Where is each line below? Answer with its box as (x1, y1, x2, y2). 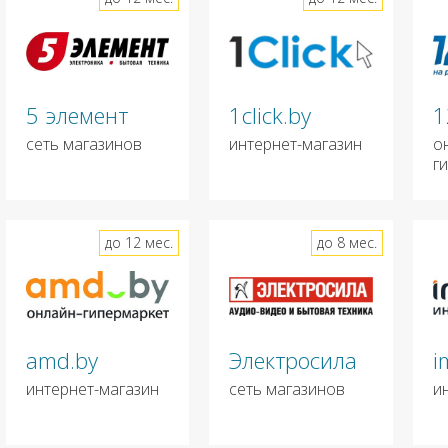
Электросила (229, 345, 358, 376)
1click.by (229, 100, 312, 131)
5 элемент (25, 100, 128, 131)
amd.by (25, 345, 98, 376)
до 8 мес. (316, 233, 377, 253)
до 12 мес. (105, 233, 174, 253)
